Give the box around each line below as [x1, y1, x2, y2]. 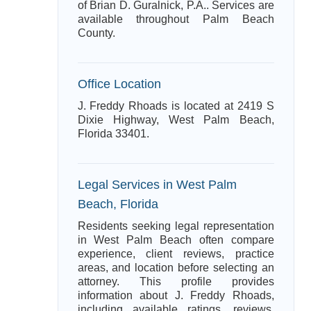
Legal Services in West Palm [77, 177, 237, 192]
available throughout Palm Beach [77, 13, 274, 25]
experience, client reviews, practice [77, 248, 274, 260]
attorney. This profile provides [77, 276, 274, 287]
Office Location [77, 76, 161, 91]
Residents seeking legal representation [77, 220, 274, 232]
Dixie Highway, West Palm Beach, [77, 114, 274, 126]
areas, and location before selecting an [77, 262, 274, 274]
